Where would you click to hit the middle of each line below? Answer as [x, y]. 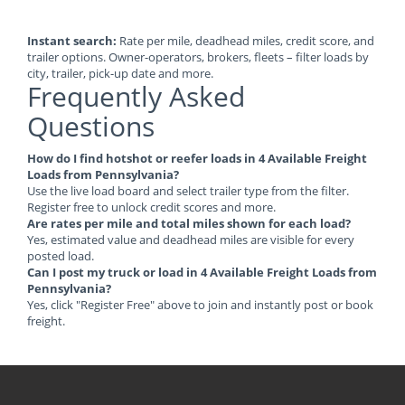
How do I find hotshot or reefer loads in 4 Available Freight [197, 158]
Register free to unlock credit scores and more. [151, 207]
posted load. [61, 256]
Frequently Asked [136, 96]
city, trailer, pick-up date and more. [120, 73]
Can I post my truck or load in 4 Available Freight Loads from [202, 272]
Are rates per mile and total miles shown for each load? [189, 223]
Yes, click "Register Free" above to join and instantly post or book [200, 305]
